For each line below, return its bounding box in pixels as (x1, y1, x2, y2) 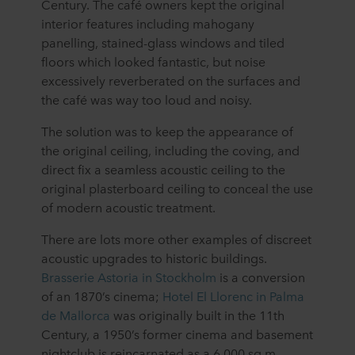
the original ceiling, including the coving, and (41, 141, 300, 159)
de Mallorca (41, 306, 110, 324)
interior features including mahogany (41, 14, 254, 32)
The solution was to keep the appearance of (41, 122, 293, 140)
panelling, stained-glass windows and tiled (41, 33, 284, 52)
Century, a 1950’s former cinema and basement (41, 325, 313, 343)
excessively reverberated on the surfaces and (41, 71, 300, 90)
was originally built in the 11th (110, 306, 284, 324)
